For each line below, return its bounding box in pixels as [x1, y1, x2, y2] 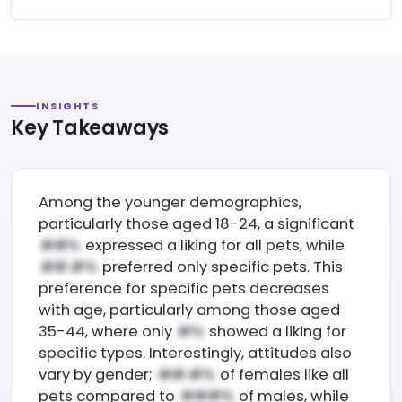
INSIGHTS [36, 99, 100, 113]
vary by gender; [39, 364, 156, 385]
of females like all [216, 364, 349, 385]
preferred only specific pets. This [99, 257, 343, 277]
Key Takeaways [11, 114, 170, 142]
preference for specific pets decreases [39, 278, 329, 299]
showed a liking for [205, 321, 346, 342]
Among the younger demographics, [39, 192, 301, 213]
